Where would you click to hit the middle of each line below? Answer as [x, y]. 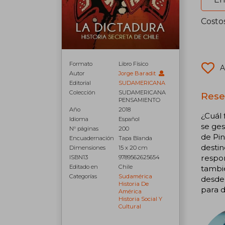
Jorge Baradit [138, 73]
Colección [82, 92]
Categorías [83, 176]
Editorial [80, 83]
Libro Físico [134, 64]
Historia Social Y [141, 199]
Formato [81, 64]
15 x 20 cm [133, 148]
